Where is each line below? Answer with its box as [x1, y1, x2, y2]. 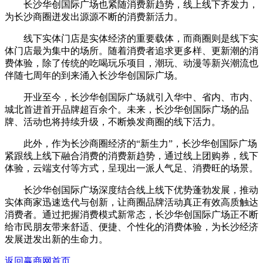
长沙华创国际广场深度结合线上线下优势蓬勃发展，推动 [23, 184, 258, 195]
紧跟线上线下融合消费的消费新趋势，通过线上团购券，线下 [5, 150, 258, 161]
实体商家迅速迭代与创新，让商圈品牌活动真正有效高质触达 [5, 197, 258, 207]
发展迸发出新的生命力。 [5, 234, 108, 244]
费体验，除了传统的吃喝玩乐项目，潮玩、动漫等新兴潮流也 [5, 58, 258, 68]
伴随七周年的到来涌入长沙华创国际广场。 [5, 70, 183, 80]
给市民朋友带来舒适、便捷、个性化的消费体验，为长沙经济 [5, 221, 258, 232]
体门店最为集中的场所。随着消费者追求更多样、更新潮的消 [5, 45, 258, 56]
